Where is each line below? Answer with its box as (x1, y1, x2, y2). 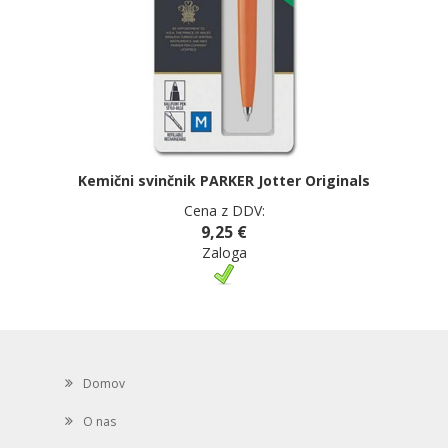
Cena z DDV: (183, 200, 265, 220)
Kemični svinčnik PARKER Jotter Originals (78, 170, 370, 190)
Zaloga (201, 242, 247, 262)
